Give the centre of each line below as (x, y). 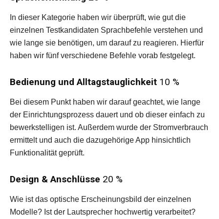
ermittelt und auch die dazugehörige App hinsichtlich (100, 140)
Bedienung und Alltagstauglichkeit (83, 82)
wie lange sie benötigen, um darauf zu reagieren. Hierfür (107, 43)
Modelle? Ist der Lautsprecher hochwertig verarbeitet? (103, 212)
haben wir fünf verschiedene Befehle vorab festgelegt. (103, 55)
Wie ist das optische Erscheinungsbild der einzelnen (100, 199)
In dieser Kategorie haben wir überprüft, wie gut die (98, 17)
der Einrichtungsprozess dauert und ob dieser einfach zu (107, 115)
